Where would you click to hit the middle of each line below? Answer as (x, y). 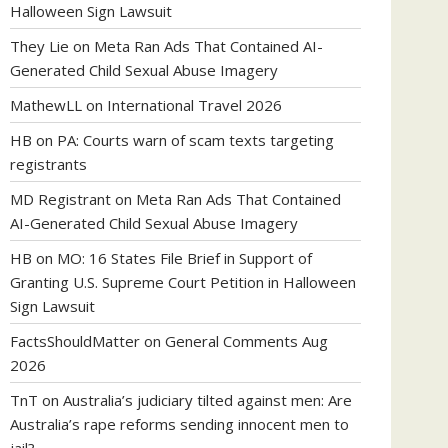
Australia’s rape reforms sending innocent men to (179, 424)
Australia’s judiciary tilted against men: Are (207, 400)
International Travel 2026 (194, 105)
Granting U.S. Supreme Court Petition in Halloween (183, 282)
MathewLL (46, 105)
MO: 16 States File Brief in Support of (184, 258)
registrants (48, 164)
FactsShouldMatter (75, 341)
